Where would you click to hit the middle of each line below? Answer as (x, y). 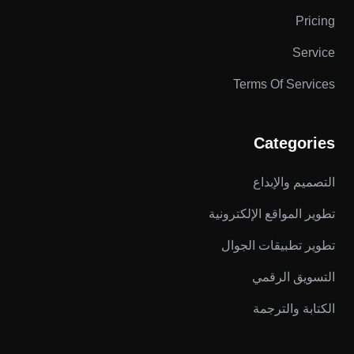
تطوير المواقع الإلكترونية (272, 214)
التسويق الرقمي (294, 277)
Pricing (315, 21)
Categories (294, 143)
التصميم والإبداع (294, 182)
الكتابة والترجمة (294, 309)
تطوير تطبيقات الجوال (278, 245)
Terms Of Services (284, 84)
